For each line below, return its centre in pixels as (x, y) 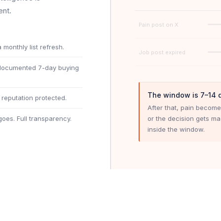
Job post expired (162, 52)
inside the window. (176, 129)
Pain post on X (159, 24)
